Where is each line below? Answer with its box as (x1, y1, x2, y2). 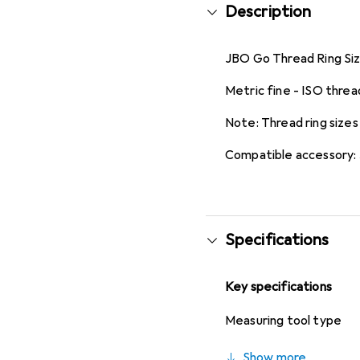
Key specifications (225, 279, 332, 295)
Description (225, 2, 312, 22)
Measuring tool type (225, 313, 342, 329)
